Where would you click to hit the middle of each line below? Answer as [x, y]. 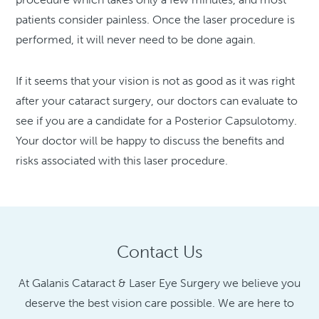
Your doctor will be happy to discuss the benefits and [150, 141]
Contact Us [159, 252]
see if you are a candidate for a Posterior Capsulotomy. [157, 121]
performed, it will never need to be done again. [139, 40]
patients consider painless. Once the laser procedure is [156, 20]
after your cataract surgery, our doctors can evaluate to [157, 101]
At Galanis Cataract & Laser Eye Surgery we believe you [159, 283]
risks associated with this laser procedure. [122, 161]
